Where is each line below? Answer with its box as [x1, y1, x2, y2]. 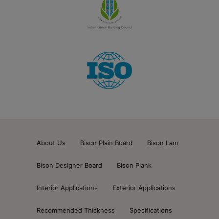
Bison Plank [117, 161, 152, 170]
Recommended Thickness [37, 206, 115, 215]
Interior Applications [37, 184, 98, 192]
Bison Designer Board [37, 161, 102, 170]
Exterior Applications [112, 184, 175, 192]
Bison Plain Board [80, 139, 132, 147]
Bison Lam [147, 139, 178, 147]
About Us [37, 139, 66, 147]
